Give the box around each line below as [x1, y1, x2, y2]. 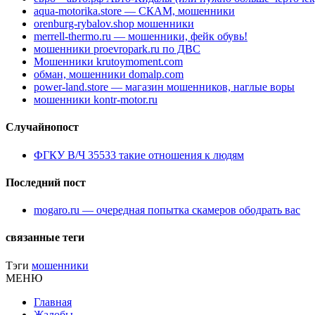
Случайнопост [6, 121, 79, 134]
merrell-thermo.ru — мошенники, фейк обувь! [34, 30, 247, 43]
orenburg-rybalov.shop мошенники [34, 18, 194, 30]
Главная [34, 295, 72, 308]
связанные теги [6, 231, 84, 244]
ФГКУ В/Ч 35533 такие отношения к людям [34, 148, 244, 161]
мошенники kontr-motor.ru [34, 94, 157, 106]
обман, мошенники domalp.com [34, 68, 184, 81]
